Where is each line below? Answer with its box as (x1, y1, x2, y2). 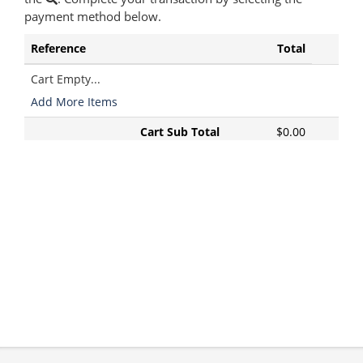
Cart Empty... (31, 70, 100, 87)
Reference (31, 40, 86, 56)
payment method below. (24, 7, 161, 25)
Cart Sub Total (140, 123, 220, 139)
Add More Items (31, 93, 117, 109)
